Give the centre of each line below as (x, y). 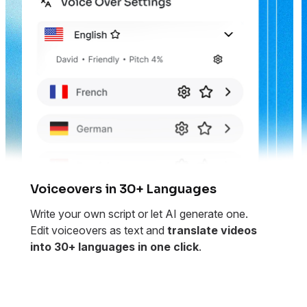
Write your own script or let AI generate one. (139, 214)
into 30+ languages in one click (114, 247)
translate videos (212, 231)
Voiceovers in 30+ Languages (123, 189)
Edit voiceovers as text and (99, 231)
